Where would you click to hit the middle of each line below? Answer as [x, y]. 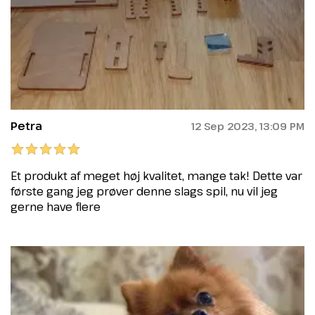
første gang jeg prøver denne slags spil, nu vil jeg [144, 192]
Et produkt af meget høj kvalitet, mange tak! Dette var [156, 176]
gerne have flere [56, 207]
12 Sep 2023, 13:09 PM [248, 126]
